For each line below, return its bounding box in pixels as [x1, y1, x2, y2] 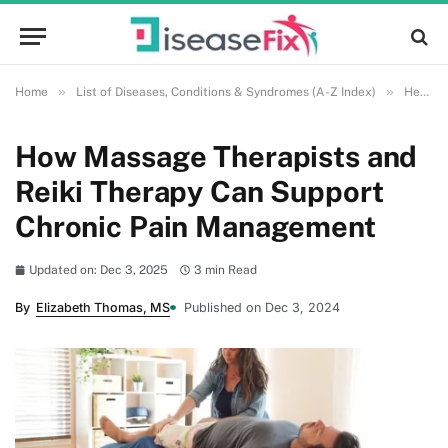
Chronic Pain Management [15, 209, 376, 244]
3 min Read [193, 263, 257, 277]
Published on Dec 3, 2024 [183, 300, 340, 315]
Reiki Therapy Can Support [15, 174, 384, 209]
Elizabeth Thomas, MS [36, 300, 170, 315]
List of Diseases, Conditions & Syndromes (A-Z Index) [76, 85, 376, 99]
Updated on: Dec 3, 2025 [28, 263, 168, 277]
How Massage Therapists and [15, 139, 418, 174]
